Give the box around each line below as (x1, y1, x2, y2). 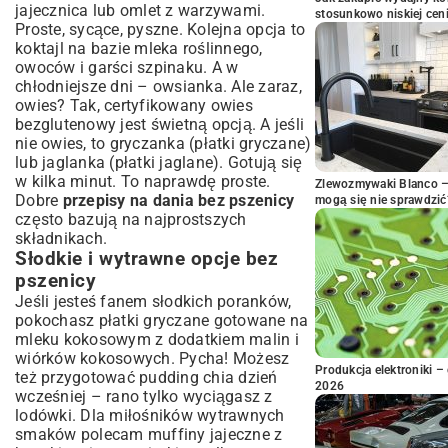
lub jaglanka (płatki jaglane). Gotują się (15, 153, 303, 172)
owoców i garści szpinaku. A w (15, 58, 239, 77)
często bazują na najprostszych (15, 210, 247, 229)
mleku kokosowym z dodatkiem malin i (15, 330, 299, 349)
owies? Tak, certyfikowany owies (15, 96, 253, 115)
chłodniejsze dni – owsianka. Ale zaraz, (15, 77, 302, 96)
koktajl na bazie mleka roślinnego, (15, 39, 263, 58)
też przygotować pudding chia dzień (15, 368, 278, 387)
